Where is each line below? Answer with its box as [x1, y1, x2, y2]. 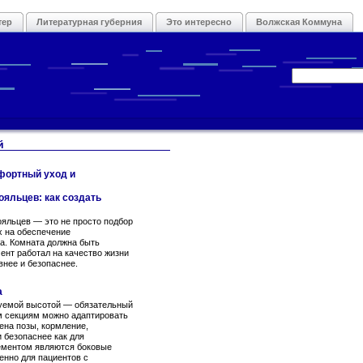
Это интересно [166, 17, 232, 27]
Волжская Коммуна [256, 17, 342, 27]
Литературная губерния [36, 17, 142, 27]
